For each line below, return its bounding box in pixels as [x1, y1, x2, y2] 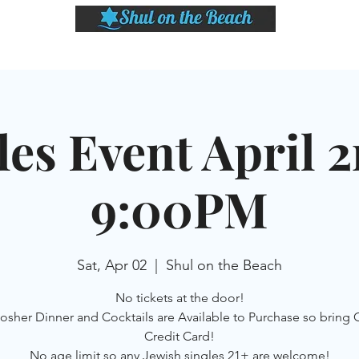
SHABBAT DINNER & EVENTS [50, 45, 171, 56]
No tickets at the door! [115, 290, 244, 305]
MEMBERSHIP [268, 45, 325, 56]
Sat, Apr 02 [77, 256, 147, 274]
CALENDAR [195, 45, 244, 56]
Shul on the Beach [166, 256, 282, 274]
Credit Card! [144, 329, 215, 344]
